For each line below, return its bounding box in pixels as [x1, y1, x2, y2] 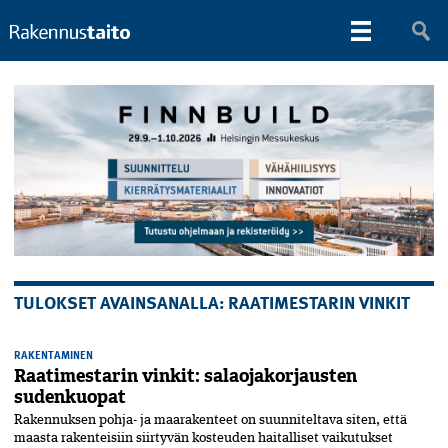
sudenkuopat [14, 385, 126, 410]
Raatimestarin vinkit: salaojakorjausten [14, 364, 357, 389]
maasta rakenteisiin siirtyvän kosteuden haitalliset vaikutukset [14, 431, 393, 446]
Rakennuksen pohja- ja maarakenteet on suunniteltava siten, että [14, 413, 407, 428]
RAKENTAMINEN [14, 346, 93, 364]
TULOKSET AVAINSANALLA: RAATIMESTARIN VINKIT [14, 288, 410, 316]
